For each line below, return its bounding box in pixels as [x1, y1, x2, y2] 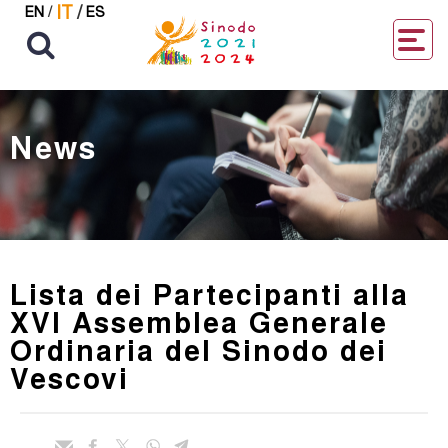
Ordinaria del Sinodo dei [10, 329, 387, 370]
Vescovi [10, 357, 129, 398]
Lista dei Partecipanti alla [10, 273, 409, 314]
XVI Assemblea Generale [10, 301, 388, 342]
